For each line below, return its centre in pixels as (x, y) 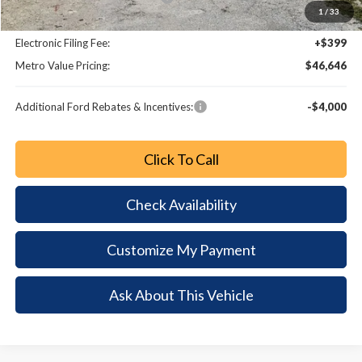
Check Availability (181, 205)
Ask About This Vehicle (181, 295)
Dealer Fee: (42, 21)
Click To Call (181, 160)
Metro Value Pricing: (63, 66)
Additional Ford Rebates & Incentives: (105, 107)
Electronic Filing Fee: (63, 43)
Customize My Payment (181, 250)
